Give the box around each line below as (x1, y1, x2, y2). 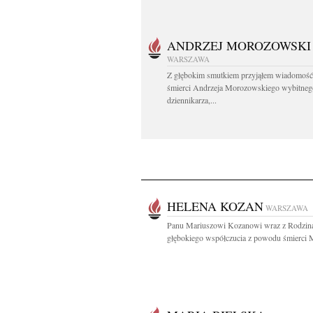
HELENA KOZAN (167, 198, 263, 214)
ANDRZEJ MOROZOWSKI (167, 37, 311, 54)
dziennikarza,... (167, 94, 217, 105)
